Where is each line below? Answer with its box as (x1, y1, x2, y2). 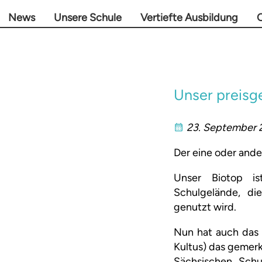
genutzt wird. (174, 201, 236, 214)
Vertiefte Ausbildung (140, 11, 238, 24)
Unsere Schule (54, 11, 122, 24)
